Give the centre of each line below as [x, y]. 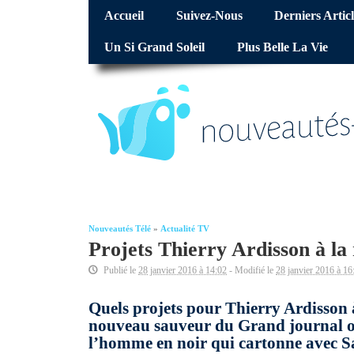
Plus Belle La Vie [282, 48]
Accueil [124, 16]
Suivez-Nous [209, 16]
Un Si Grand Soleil [155, 48]
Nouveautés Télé [120, 229]
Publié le [120, 271]
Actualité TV [185, 229]
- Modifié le [251, 271]
